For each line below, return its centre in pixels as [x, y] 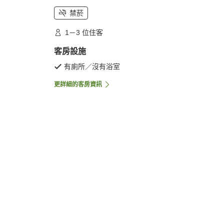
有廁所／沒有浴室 [92, 67]
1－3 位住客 [84, 33]
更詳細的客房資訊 [78, 85]
